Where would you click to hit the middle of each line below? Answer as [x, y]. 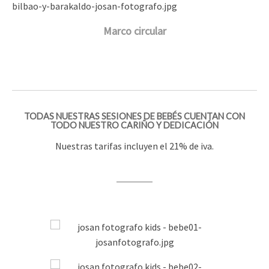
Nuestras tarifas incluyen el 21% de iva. [134, 146]
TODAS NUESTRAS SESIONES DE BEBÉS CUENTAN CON [134, 116]
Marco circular [134, 31]
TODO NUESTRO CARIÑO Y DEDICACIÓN [134, 125]
